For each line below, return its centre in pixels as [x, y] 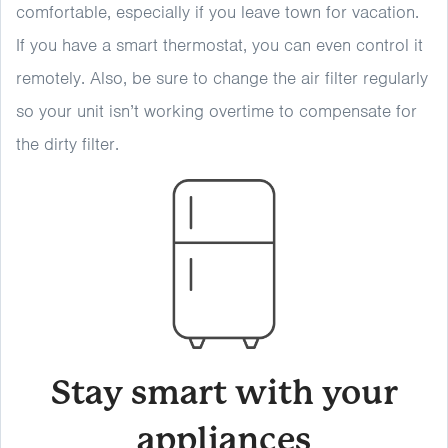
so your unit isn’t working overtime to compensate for [216, 111]
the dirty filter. [75, 144]
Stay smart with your [224, 392]
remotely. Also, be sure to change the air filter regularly [222, 78]
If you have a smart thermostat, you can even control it [219, 45]
